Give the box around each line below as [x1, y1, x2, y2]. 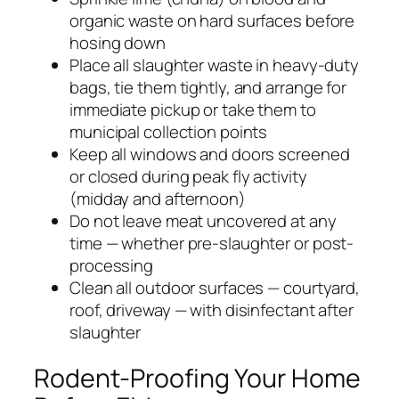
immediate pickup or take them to [69, 97, 316, 121]
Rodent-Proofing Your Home [34, 361, 361, 396]
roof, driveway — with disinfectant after [69, 297, 354, 322]
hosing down [69, 30, 166, 54]
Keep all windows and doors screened [69, 142, 350, 166]
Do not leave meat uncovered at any [69, 208, 337, 232]
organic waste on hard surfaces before [69, 8, 355, 32]
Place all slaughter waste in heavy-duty [69, 53, 360, 77]
